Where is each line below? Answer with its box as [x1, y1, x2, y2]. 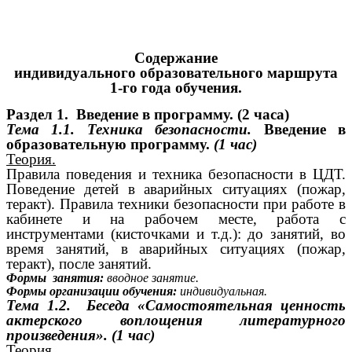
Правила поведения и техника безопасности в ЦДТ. [6, 165, 346, 182]
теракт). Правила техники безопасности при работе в [6, 195, 346, 212]
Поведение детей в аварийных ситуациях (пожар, [6, 180, 346, 197]
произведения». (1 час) [6, 326, 155, 343]
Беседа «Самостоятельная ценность [79, 296, 346, 313]
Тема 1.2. [6, 296, 71, 313]
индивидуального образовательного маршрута [14, 64, 338, 81]
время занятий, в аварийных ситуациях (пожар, [6, 240, 346, 257]
